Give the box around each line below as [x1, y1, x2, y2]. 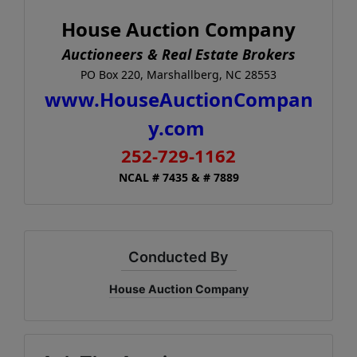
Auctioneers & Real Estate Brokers [61, 45, 296, 64]
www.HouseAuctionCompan [44, 86, 313, 112]
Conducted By [128, 248, 229, 265]
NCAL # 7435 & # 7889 [118, 170, 239, 185]
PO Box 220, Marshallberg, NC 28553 [80, 67, 277, 82]
